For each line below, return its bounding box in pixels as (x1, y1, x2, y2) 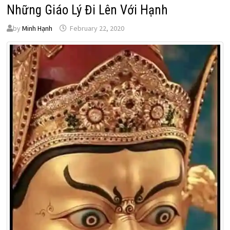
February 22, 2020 (69, 24, 124, 33)
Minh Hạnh (22, 24, 52, 33)
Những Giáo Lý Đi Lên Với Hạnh (6, 3, 168, 18)
